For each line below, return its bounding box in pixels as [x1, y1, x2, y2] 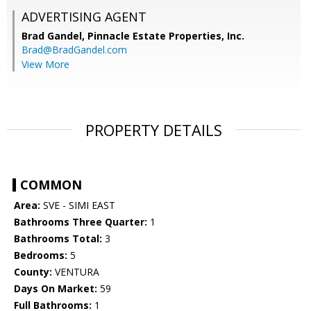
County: [14, 265, 52, 279]
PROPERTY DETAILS [85, 119, 222, 141]
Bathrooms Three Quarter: [14, 215, 147, 229]
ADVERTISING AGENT [22, 8, 146, 26]
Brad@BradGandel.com [22, 43, 127, 57]
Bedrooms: [14, 249, 67, 262]
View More [22, 58, 69, 72]
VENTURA [52, 265, 99, 279]
